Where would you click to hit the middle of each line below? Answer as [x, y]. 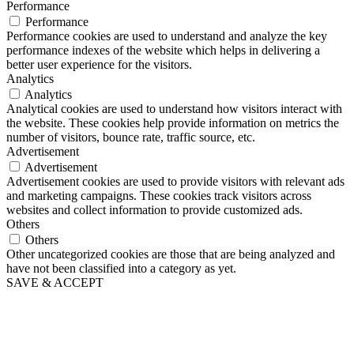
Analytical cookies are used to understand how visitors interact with [174, 109]
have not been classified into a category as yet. [121, 269]
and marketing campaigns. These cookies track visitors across [159, 196]
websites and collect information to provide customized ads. [154, 210]
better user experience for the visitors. [99, 65]
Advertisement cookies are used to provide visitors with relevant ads [175, 182]
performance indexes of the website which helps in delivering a [163, 51]
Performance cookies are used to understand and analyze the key [167, 36]
